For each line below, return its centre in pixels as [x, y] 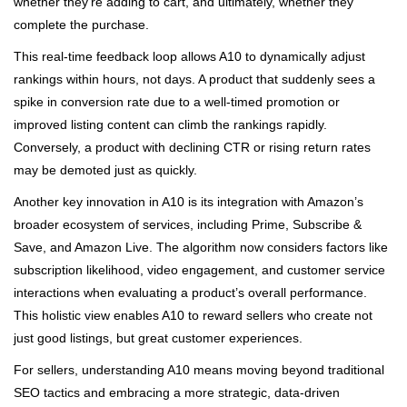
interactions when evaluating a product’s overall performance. [190, 292]
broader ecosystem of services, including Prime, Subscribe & [188, 224]
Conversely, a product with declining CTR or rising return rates [192, 147]
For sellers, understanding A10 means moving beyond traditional [199, 369]
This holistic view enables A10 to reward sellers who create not [193, 315]
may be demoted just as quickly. [105, 169]
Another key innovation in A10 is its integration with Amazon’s [189, 201]
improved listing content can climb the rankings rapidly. [170, 124]
